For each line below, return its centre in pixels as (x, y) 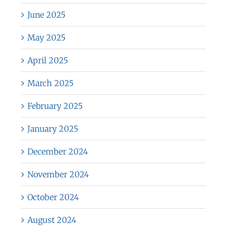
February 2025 (55, 106)
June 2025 (46, 14)
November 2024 (58, 174)
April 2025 (47, 60)
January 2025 (52, 128)
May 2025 (46, 37)
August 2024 (52, 220)
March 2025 (50, 83)
